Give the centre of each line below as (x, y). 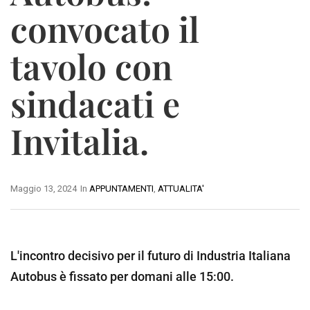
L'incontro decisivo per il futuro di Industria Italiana (151, 256)
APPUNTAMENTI (121, 189)
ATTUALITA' (181, 189)
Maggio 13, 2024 (44, 189)
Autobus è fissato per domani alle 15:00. (122, 277)
